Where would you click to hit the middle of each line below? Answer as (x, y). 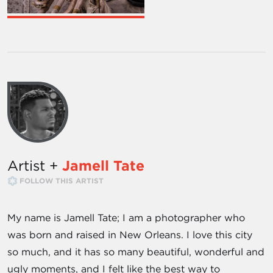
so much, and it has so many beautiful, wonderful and (136, 251)
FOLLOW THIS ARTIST (62, 180)
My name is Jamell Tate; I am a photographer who (126, 217)
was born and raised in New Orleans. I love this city (130, 234)
